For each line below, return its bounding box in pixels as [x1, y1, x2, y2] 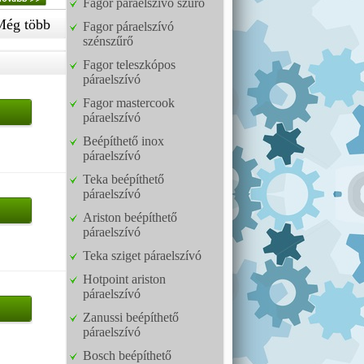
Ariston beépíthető [83, 210, 177, 224]
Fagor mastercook [83, 96, 175, 110]
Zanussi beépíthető [83, 310, 179, 324]
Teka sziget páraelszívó [83, 249, 201, 262]
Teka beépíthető [83, 172, 164, 186]
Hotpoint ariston [83, 272, 166, 286]
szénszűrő [83, 34, 133, 48]
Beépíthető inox [83, 134, 164, 148]
